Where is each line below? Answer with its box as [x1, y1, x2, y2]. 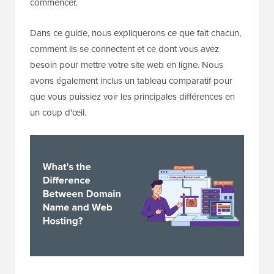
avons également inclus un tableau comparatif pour [30, 74, 232, 87]
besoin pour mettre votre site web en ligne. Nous [30, 58, 223, 72]
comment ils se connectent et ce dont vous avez [30, 42, 219, 56]
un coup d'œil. [30, 106, 86, 119]
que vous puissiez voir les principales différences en [30, 90, 235, 103]
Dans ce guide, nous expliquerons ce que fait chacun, [30, 26, 241, 40]
